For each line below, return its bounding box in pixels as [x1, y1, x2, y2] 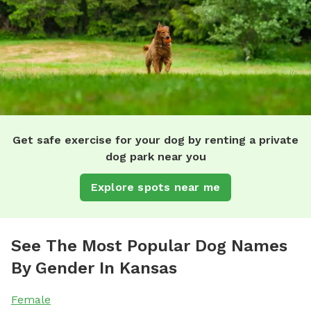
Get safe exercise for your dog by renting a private [12, 133, 299, 146]
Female [11, 292, 51, 306]
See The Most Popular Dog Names [11, 235, 287, 255]
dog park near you [105, 149, 206, 163]
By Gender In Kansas [11, 258, 177, 278]
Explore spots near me [90, 180, 221, 194]
